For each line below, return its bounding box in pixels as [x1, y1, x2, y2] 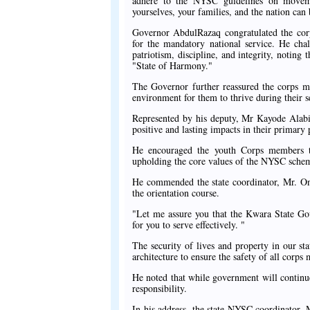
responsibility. [132, 281, 187, 295]
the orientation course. [132, 185, 219, 199]
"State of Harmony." [132, 58, 212, 72]
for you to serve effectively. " [132, 217, 245, 231]
